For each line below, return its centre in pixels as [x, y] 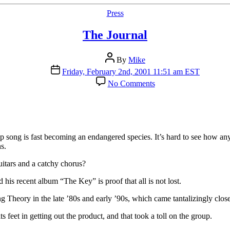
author [115, 65]
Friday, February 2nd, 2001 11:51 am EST [131, 71]
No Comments [131, 83]
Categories [132, 12]
